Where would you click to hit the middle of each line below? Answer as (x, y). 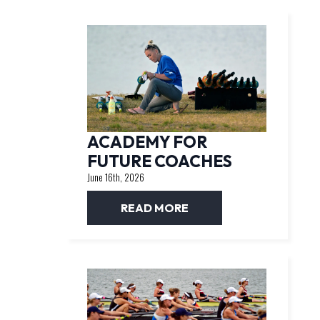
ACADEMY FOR (147, 142)
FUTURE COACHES (159, 161)
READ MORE (154, 208)
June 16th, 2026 (115, 177)
